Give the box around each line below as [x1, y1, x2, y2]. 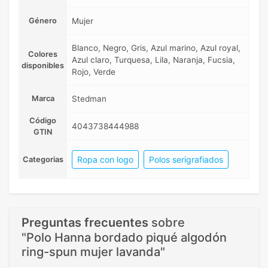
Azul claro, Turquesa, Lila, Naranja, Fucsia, [72, 54, 235, 65]
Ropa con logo [77, 154, 133, 165]
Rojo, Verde [72, 66, 115, 77]
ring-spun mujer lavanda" [22, 244, 165, 259]
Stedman [72, 93, 106, 103]
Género [29, 16, 57, 25]
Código [29, 115, 56, 125]
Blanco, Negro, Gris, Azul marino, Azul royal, [72, 42, 240, 53]
